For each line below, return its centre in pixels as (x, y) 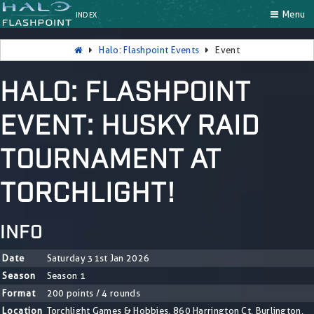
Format (19, 293)
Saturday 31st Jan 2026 (98, 258)
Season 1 (66, 275)
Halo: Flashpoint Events (149, 49)
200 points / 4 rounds (93, 293)
